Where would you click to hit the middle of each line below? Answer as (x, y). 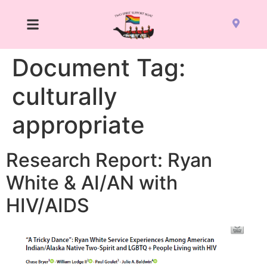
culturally (65, 97)
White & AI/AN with (92, 183)
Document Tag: (99, 68)
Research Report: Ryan (109, 160)
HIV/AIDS (48, 206)
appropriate (78, 125)
